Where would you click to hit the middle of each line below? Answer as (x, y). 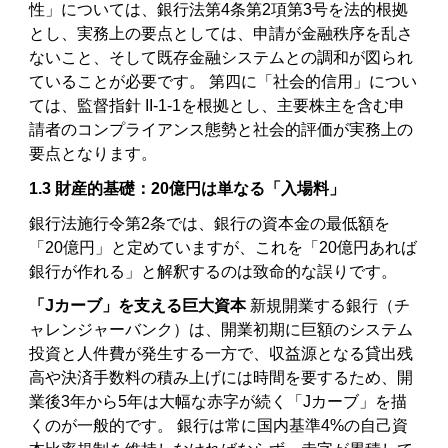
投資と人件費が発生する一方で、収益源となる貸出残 (221, 354)
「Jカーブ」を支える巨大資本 (138, 306)
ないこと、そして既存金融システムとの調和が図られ (221, 58)
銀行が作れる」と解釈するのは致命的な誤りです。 (213, 271)
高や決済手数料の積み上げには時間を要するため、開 (221, 378)
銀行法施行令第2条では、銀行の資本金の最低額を (210, 223)
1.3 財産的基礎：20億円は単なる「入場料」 (187, 188)
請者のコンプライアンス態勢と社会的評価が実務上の (221, 130)
